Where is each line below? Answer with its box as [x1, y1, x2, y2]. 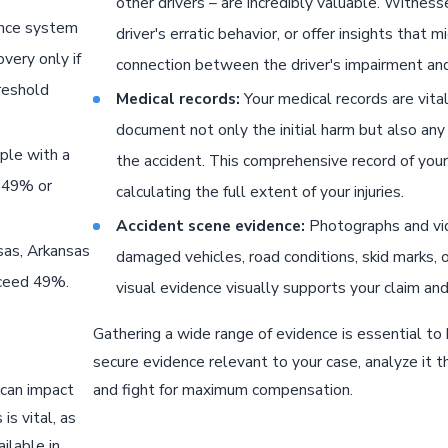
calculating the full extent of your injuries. [116, 181, 405, 203]
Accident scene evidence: [116, 215, 306, 237]
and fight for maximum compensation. [92, 379, 353, 401]
